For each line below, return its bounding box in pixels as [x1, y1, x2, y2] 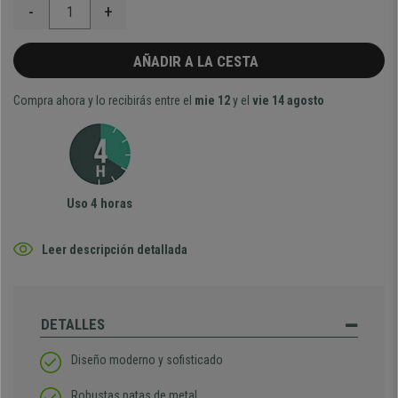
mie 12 [195, 93, 230, 107]
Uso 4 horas [67, 195, 132, 211]
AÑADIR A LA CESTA [132, 52, 266, 70]
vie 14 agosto [252, 93, 324, 107]
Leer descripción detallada [42, 242, 187, 257]
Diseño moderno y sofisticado [71, 353, 223, 367]
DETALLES [41, 315, 105, 333]
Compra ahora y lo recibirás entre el [13, 93, 195, 107]
